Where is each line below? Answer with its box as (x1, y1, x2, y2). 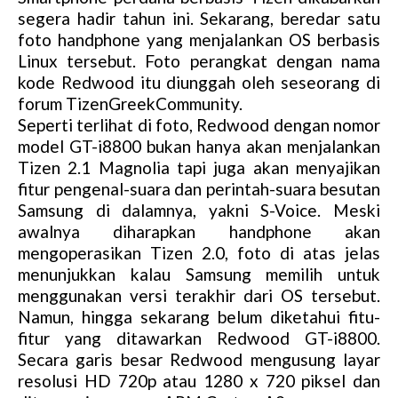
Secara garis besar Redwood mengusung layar (18, 349, 380, 370)
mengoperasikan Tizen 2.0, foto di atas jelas (18, 243, 380, 264)
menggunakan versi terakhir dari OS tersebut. (18, 285, 380, 306)
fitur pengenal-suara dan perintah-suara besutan (18, 179, 380, 200)
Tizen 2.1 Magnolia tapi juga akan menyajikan (18, 157, 380, 179)
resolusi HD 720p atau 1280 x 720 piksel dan (18, 370, 380, 392)
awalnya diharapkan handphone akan (18, 221, 380, 243)
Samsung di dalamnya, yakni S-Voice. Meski (18, 200, 380, 221)
